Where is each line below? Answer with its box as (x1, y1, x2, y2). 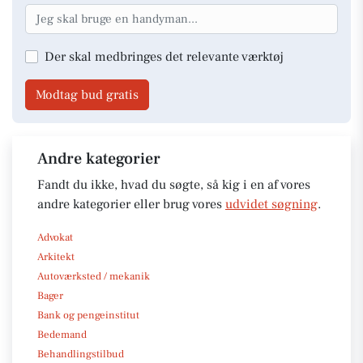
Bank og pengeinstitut (37, 308, 139, 322)
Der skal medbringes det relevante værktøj (45, 48, 284, 65)
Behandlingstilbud (37, 347, 124, 361)
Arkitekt (37, 250, 75, 263)
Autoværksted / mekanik (37, 269, 150, 283)
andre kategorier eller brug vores (37, 195, 225, 212)
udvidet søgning (225, 195, 318, 212)
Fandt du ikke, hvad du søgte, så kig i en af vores (37, 176, 310, 193)
